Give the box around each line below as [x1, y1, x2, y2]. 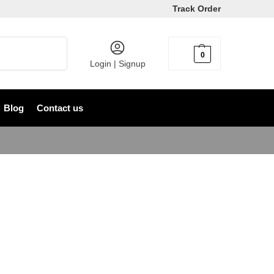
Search [39, 37, 64, 46]
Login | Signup [89, 59, 146, 68]
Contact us [36, 103, 83, 113]
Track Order [172, 4, 221, 13]
